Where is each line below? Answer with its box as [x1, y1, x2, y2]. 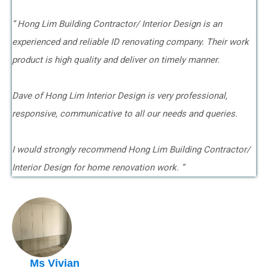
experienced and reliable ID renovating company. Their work [12, 36, 249, 47]
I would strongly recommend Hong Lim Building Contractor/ [12, 144, 250, 155]
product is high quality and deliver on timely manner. [12, 54, 222, 65]
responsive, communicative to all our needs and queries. [12, 108, 240, 119]
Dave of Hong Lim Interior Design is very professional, [12, 90, 227, 101]
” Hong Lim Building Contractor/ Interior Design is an [12, 19, 222, 29]
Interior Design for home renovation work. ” [12, 162, 184, 173]
